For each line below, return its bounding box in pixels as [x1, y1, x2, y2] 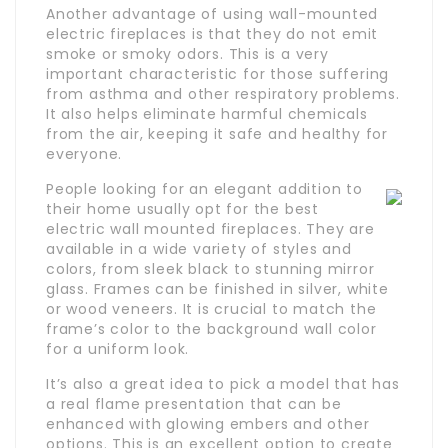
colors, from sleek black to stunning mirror [46, 258, 375, 279]
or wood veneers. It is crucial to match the [46, 298, 377, 319]
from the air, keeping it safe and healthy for [46, 123, 388, 144]
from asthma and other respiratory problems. [46, 83, 400, 104]
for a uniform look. [46, 338, 190, 359]
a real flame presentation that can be [46, 393, 342, 414]
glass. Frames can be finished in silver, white [46, 278, 389, 299]
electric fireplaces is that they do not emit [46, 23, 379, 44]
